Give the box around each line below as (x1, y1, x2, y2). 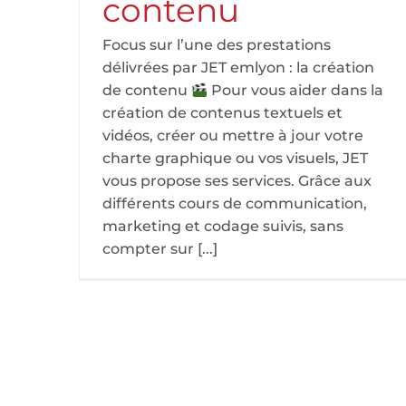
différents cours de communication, (102, 195, 367, 212)
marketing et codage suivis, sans (102, 217, 343, 235)
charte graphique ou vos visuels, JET (102, 150, 368, 167)
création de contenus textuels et (102, 104, 343, 121)
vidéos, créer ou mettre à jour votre (102, 127, 363, 144)
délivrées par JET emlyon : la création (102, 59, 374, 76)
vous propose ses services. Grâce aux (102, 172, 372, 189)
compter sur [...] (102, 240, 217, 257)
